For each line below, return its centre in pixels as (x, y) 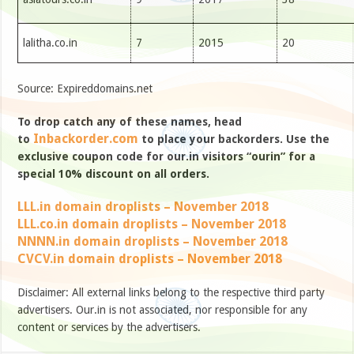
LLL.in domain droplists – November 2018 (143, 207)
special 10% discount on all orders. (114, 174)
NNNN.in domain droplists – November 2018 (153, 242)
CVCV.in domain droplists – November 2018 (150, 259)
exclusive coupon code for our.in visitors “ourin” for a (167, 157)
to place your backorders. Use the (234, 139)
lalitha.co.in (50, 43)
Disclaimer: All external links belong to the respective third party (171, 293)
